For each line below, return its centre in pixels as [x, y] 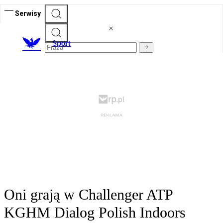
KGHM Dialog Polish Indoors [95, 213]
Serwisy [28, 13]
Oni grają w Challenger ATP [88, 195]
